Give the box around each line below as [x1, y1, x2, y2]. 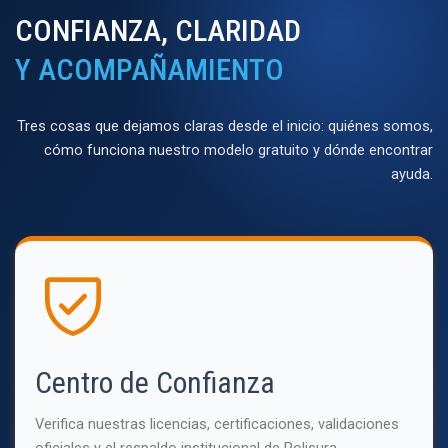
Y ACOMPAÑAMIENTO [15, 51, 284, 87]
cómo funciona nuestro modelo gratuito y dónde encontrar [44, 140, 433, 159]
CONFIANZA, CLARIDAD [15, 12, 301, 48]
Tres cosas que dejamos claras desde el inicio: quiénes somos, [17, 116, 433, 135]
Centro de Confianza [35, 364, 275, 400]
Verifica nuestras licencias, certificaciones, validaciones [35, 414, 399, 433]
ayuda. [391, 164, 433, 183]
